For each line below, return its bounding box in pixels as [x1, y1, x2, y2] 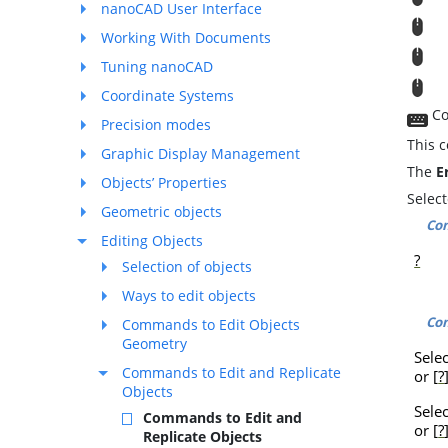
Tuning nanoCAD [101, 57, 213, 76]
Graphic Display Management [101, 144, 300, 163]
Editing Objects [101, 231, 203, 250]
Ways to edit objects [122, 286, 256, 305]
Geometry [122, 334, 187, 353]
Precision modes [101, 115, 211, 134]
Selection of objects [122, 257, 252, 276]
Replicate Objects [143, 427, 262, 446]
